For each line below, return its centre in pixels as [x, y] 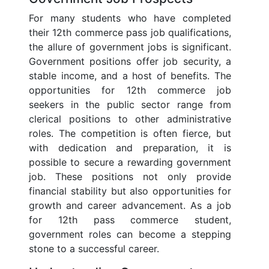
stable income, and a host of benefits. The [130, 76]
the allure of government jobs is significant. [130, 47]
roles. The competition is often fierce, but [130, 134]
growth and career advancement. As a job [130, 206]
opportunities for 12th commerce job [130, 90]
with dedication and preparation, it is [130, 148]
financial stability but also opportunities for [130, 191]
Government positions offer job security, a [130, 62]
